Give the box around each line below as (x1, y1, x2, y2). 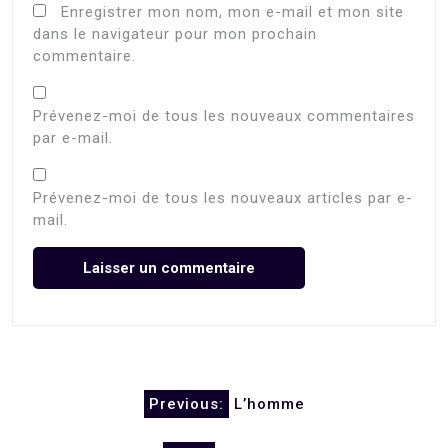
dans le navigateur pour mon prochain (33, 24, 317, 43)
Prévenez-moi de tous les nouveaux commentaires (33, 106, 415, 125)
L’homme (233, 395, 305, 414)
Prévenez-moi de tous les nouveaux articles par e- (33, 188, 413, 207)
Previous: (148, 395, 224, 414)
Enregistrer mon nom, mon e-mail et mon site (61, 2, 404, 21)
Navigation (11, 377, 146, 407)
